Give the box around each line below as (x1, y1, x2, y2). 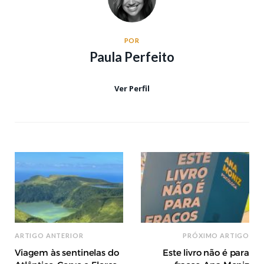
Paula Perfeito (90, 48, 174, 65)
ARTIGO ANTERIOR (15, 231, 84, 239)
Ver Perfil (114, 82, 150, 94)
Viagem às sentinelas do (15, 246, 119, 258)
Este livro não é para (163, 246, 249, 258)
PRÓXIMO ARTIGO (183, 231, 249, 239)
